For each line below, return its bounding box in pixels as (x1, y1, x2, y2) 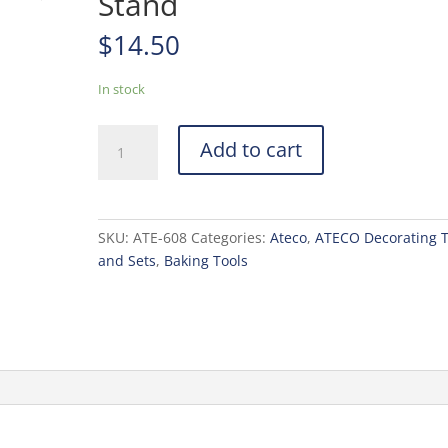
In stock (98, 79, 146, 98)
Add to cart (200, 135, 303, 163)
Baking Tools (164, 250, 249, 270)
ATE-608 (133, 227, 188, 247)
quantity (97, 217, 154, 237)
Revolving (97, 148, 162, 168)
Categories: (191, 227, 271, 247)
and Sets (98, 250, 157, 270)
